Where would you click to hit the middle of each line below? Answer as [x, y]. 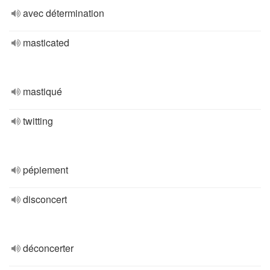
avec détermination [64, 13]
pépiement [46, 170]
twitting [38, 121]
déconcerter [48, 248]
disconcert [45, 199]
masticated [46, 42]
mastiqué [42, 91]
